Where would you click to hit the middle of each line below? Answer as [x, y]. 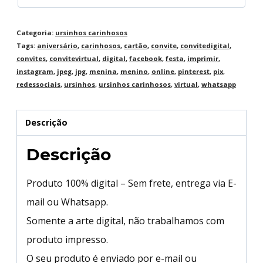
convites [31, 58]
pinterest [194, 71]
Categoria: [36, 32]
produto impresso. [67, 240]
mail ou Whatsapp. [67, 202]
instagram [35, 71]
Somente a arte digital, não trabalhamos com [125, 221]
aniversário [57, 45]
